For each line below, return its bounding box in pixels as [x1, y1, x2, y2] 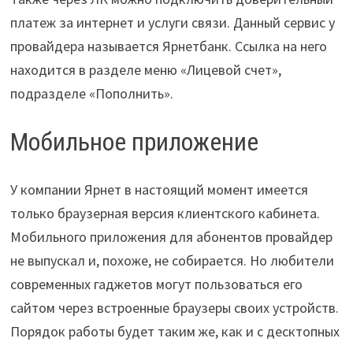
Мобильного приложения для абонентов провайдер [9, 227, 333, 246]
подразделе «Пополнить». [9, 84, 173, 103]
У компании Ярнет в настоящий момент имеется [9, 180, 308, 199]
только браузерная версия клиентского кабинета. [9, 203, 320, 222]
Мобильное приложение [9, 127, 258, 158]
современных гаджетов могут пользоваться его [9, 274, 303, 293]
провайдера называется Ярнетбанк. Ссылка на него [9, 37, 327, 56]
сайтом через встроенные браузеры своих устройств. [9, 298, 339, 317]
